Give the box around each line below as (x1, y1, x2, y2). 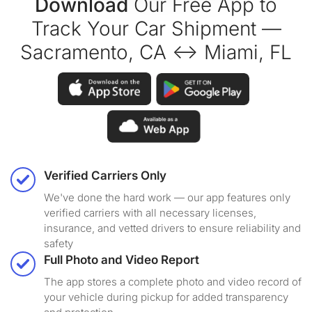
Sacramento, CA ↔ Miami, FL (20, 40, 292, 65)
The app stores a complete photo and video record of (44, 275, 302, 289)
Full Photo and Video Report (44, 253, 199, 267)
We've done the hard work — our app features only (44, 191, 290, 205)
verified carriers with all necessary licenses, (44, 206, 256, 220)
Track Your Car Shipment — (31, 17, 281, 41)
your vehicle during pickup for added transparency (44, 290, 288, 304)
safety (44, 237, 73, 251)
